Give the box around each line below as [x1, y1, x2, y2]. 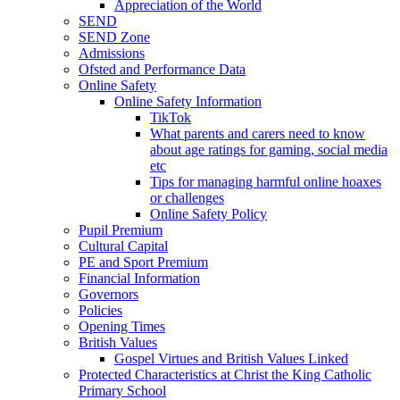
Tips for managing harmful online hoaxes [150, 174, 381, 190]
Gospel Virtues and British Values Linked [114, 351, 348, 367]
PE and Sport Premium [79, 254, 208, 271]
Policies [79, 303, 122, 319]
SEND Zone [79, 29, 150, 46]
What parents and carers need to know [150, 126, 365, 142]
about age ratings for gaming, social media [150, 142, 387, 158]
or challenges [150, 190, 224, 206]
